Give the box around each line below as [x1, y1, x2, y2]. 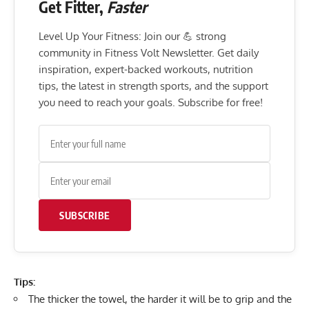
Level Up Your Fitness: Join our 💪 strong [39, 29, 226, 43]
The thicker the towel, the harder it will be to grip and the [28, 292, 292, 306]
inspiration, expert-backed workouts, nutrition [39, 62, 253, 76]
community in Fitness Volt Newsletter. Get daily [39, 46, 259, 59]
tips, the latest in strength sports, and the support [39, 79, 268, 92]
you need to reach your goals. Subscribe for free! [39, 95, 263, 109]
